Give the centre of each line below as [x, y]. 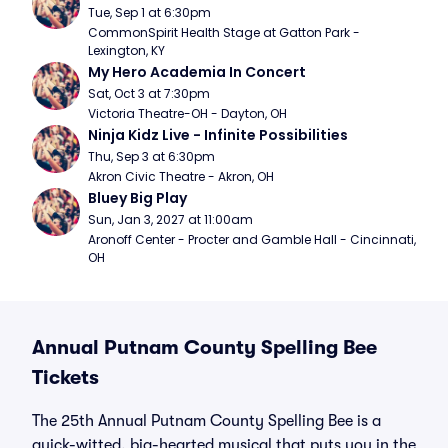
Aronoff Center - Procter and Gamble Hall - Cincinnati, [252, 239]
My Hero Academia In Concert [197, 72]
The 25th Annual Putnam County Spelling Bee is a [206, 421]
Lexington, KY [126, 50]
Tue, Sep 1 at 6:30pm [149, 12]
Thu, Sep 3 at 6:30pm [151, 156]
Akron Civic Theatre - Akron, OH [181, 176]
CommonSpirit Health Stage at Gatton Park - [224, 32]
